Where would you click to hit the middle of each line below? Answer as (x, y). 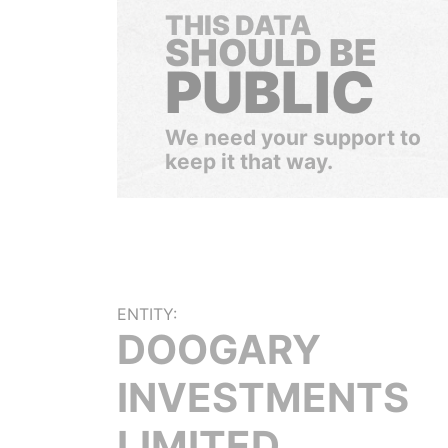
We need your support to (293, 137)
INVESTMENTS (263, 397)
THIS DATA (238, 25)
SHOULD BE (271, 52)
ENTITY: (147, 314)
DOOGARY (219, 349)
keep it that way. (249, 161)
